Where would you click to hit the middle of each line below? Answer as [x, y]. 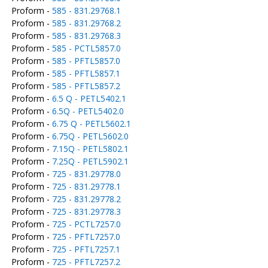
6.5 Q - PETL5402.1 [89, 98]
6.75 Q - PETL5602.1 [91, 124]
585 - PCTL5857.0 [86, 48]
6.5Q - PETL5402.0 [88, 111]
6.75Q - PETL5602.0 [90, 136]
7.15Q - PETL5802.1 [90, 149]
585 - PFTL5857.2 [86, 86]
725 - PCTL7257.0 [86, 224]
